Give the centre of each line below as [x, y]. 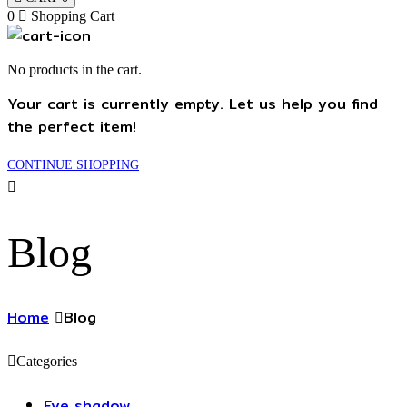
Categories [47, 362]
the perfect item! [72, 127]
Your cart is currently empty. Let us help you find [193, 104]
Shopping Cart [73, 16]
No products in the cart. [74, 69]
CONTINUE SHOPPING [73, 165]
